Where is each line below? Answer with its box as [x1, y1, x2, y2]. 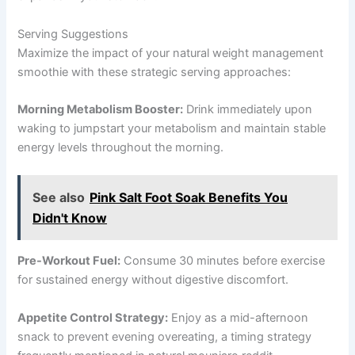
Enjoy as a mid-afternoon [168, 310, 309, 325]
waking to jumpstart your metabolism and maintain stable [17, 121, 326, 136]
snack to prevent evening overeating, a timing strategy [17, 329, 312, 344]
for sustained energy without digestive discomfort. [17, 273, 289, 288]
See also [32, 189, 86, 206]
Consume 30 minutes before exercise [120, 254, 326, 269]
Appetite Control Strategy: [17, 310, 169, 325]
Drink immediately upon [183, 102, 313, 117]
